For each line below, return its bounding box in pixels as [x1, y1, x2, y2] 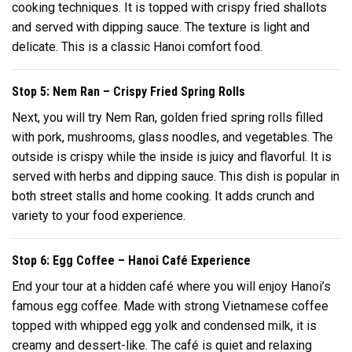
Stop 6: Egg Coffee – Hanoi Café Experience [12, 252, 251, 268]
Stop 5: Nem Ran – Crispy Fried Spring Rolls [12, 83, 245, 99]
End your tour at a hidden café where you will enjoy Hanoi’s [12, 278, 331, 294]
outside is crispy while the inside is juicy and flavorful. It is [12, 148, 332, 164]
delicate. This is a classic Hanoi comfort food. [12, 38, 262, 54]
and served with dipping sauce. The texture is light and [12, 19, 310, 35]
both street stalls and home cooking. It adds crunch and [12, 188, 314, 203]
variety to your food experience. [12, 207, 185, 223]
